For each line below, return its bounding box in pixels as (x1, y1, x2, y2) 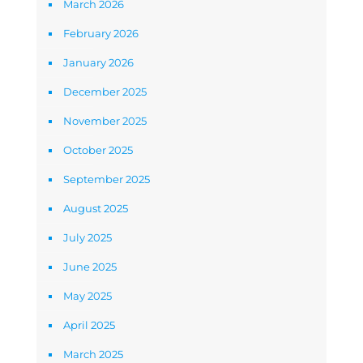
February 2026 (63, 27, 139, 41)
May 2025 (63, 289, 112, 303)
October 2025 (63, 143, 133, 157)
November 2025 (63, 114, 147, 128)
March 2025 (63, 348, 123, 361)
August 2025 (63, 202, 128, 216)
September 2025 (63, 173, 150, 186)
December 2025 (63, 85, 147, 99)
